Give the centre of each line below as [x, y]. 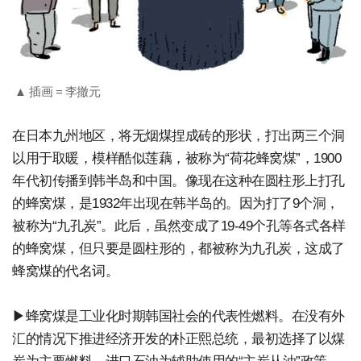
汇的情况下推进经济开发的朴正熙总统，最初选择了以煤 [178, 339]
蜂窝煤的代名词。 [65, 272]
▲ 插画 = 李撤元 [57, 92]
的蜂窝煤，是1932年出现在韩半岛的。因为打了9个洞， [176, 204]
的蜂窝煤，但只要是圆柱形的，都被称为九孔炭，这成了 [178, 249]
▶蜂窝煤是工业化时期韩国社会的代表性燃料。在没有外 [178, 317]
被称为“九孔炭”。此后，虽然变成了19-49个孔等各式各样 [179, 226]
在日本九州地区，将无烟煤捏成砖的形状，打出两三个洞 [178, 136]
